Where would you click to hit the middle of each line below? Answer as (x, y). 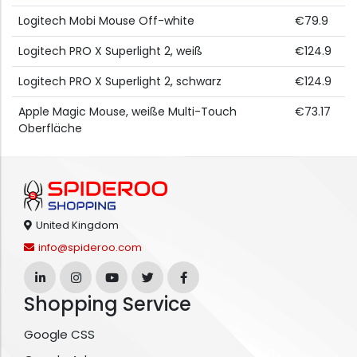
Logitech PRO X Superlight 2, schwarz (120, 82)
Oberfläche (50, 129)
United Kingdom (77, 226)
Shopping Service (108, 304)
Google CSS (59, 335)
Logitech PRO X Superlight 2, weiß (110, 51)
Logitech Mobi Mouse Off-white (106, 21)
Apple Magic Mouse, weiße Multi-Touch (127, 112)
